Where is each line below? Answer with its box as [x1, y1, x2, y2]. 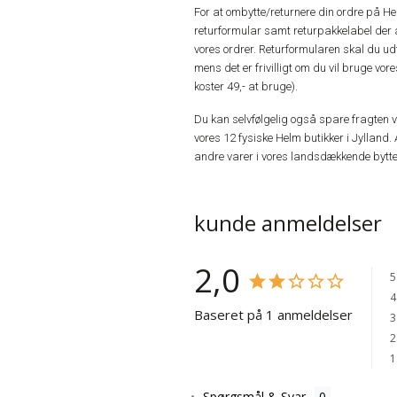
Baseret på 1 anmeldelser [194, 306, 353, 324]
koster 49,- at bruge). [194, 80, 298, 94]
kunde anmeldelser [194, 208, 382, 238]
